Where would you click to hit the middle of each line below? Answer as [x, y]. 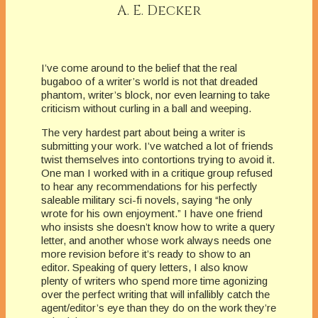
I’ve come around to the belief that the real [139, 67]
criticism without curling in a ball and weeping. [146, 108]
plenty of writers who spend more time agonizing [154, 280]
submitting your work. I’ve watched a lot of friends [157, 146]
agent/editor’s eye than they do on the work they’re [159, 307]
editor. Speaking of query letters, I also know [144, 267]
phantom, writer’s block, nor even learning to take [155, 94]
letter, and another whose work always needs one [156, 240]
